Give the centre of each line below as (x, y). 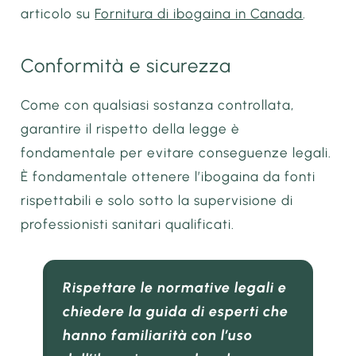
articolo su (58, 13)
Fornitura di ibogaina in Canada (199, 13)
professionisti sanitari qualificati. (128, 224)
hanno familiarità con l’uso (158, 335)
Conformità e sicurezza (126, 66)
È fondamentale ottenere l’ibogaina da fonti (168, 177)
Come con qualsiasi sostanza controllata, (158, 105)
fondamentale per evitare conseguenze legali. (176, 153)
